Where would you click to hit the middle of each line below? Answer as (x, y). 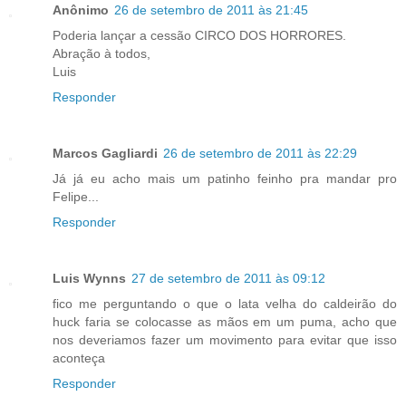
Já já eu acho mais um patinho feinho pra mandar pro (225, 179)
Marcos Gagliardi (105, 154)
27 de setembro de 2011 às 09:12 (228, 279)
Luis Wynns (89, 279)
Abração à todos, (101, 54)
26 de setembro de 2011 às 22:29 (260, 154)
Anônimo (81, 10)
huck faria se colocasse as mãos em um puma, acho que (225, 322)
